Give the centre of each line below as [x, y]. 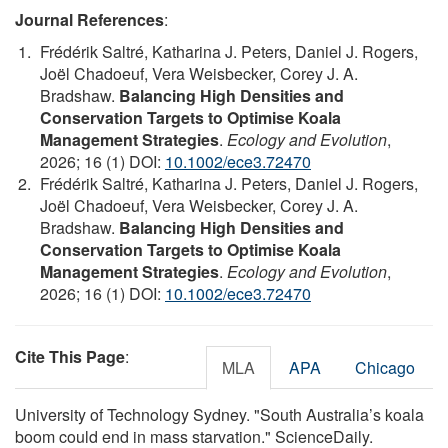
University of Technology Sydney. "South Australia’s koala [219, 415]
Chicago [385, 368]
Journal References [89, 20]
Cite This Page [70, 357]
